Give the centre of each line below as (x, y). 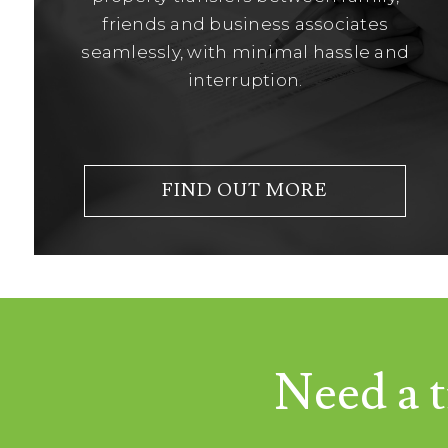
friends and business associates (245, 24)
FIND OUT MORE (245, 190)
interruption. (245, 80)
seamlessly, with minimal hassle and (245, 52)
